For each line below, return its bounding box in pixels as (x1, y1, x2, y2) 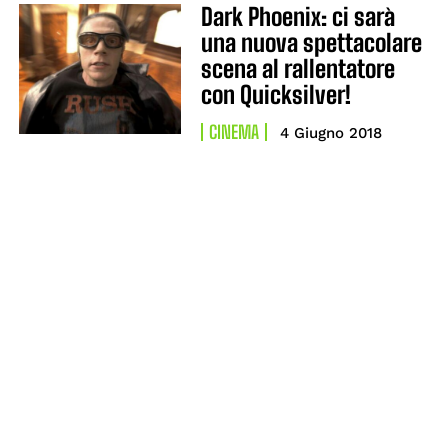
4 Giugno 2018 (279, 124, 382, 142)
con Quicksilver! (200, 80, 351, 109)
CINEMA (208, 121, 259, 143)
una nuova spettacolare (200, 28, 422, 57)
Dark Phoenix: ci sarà (200, 2, 395, 31)
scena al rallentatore (200, 54, 395, 83)
